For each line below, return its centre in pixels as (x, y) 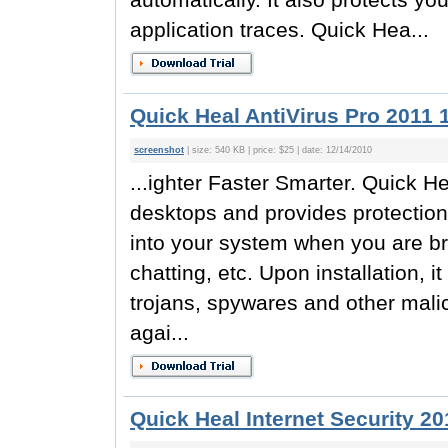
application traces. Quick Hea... (279, 29)
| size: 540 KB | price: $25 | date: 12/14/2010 (278, 150)
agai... (159, 332)
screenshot (159, 150)
